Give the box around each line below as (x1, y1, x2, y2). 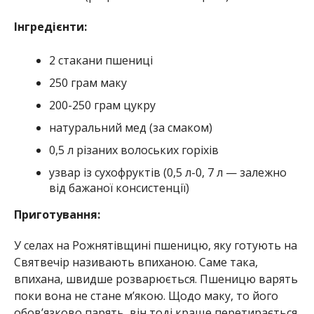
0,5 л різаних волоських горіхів (48, 142, 219, 158)
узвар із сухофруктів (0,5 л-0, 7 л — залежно (48, 165, 287, 181)
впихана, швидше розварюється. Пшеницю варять (13, 271, 298, 287)
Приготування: (13, 207, 100, 223)
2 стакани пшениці (48, 53, 153, 69)
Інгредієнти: (13, 19, 87, 35)
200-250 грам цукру (48, 97, 156, 114)
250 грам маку (48, 75, 127, 91)
